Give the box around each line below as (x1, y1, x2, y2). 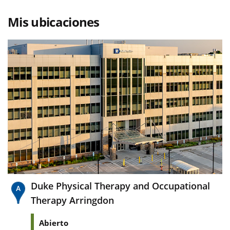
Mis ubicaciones (8, 13, 100, 31)
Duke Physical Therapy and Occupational (31, 179, 210, 192)
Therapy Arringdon (31, 194, 114, 206)
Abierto (39, 217, 68, 228)
